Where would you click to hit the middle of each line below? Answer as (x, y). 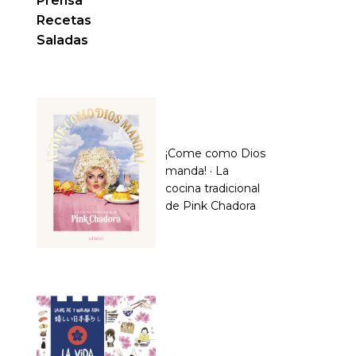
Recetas (64, 20)
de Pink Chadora (211, 206)
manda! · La (197, 171)
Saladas (62, 40)
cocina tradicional (213, 189)
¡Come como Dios (215, 154)
